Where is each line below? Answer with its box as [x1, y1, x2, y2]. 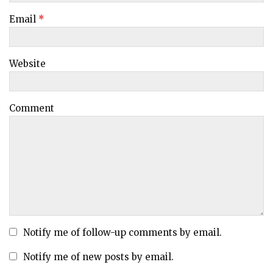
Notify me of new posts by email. [23, 251, 174, 263]
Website [9, 58, 46, 69]
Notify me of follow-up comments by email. [23, 227, 222, 238]
